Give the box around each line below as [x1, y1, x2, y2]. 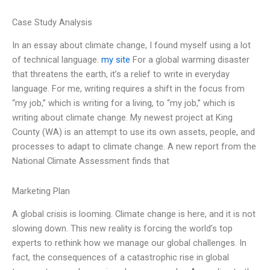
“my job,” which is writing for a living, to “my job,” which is [12, 98, 235, 109]
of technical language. [12, 54, 101, 66]
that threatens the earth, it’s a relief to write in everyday [12, 69, 230, 80]
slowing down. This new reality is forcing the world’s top [12, 223, 233, 234]
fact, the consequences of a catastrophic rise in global [12, 252, 229, 263]
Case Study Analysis [12, 16, 92, 28]
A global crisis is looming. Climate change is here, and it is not [12, 209, 256, 220]
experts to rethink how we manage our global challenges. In [12, 237, 246, 249]
